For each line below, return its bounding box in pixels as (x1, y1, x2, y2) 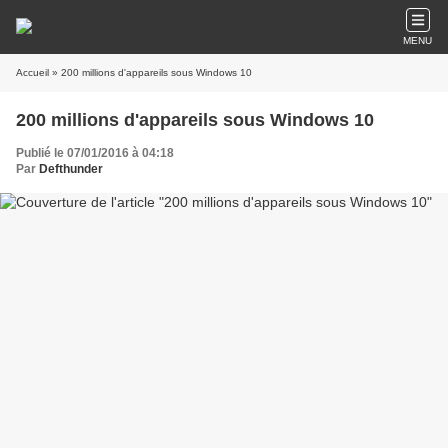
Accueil (16, 67, 49, 78)
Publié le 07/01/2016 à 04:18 (16, 146, 174, 160)
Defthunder (39, 162, 103, 176)
